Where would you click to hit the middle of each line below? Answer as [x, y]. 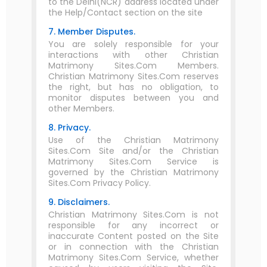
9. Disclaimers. [79, 202]
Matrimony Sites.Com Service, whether [133, 257]
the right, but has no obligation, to [133, 87]
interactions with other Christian [133, 55]
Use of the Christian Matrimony [133, 140]
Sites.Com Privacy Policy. [99, 183]
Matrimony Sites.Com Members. [133, 66]
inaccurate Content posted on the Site [133, 236]
